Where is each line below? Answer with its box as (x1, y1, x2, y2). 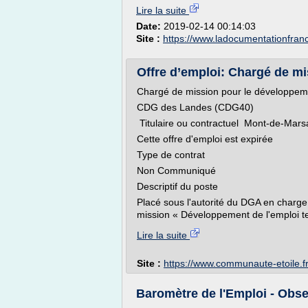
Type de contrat (137, 149, 205, 160)
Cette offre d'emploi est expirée (137, 133, 273, 144)
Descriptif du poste (137, 181, 218, 192)
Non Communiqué (137, 165, 216, 176)
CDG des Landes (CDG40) (137, 102, 254, 113)
